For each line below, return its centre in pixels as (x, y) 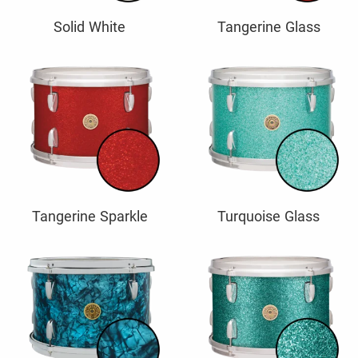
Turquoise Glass (268, 216)
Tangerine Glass (268, 26)
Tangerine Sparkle (89, 216)
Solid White (89, 26)
